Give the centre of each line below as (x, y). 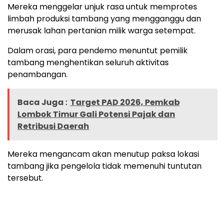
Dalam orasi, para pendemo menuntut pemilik (98, 50)
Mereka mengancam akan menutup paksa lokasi (103, 154)
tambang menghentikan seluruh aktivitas (88, 62)
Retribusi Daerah (53, 126)
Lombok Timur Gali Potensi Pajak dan (96, 114)
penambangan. (38, 74)
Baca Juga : (42, 102)
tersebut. (25, 178)
